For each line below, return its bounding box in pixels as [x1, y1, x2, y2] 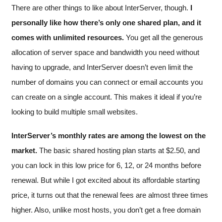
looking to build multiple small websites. [11, 108, 138, 116]
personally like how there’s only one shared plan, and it [11, 18, 201, 27]
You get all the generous [124, 33, 203, 42]
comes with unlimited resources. [11, 33, 124, 42]
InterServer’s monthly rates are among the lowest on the [11, 131, 206, 140]
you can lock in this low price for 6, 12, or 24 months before [11, 161, 201, 170]
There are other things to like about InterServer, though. [11, 3, 190, 12]
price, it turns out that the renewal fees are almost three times [11, 191, 208, 200]
